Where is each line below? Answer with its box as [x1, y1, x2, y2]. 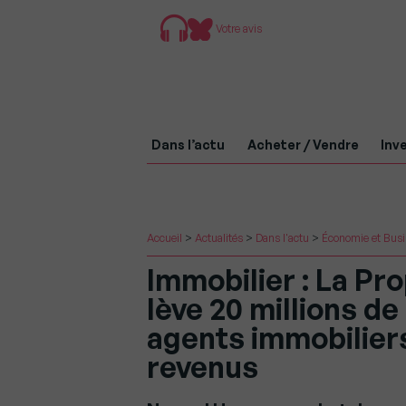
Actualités [195, 231, 243, 245]
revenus [147, 349, 258, 385]
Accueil [147, 231, 182, 245]
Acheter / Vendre [246, 136, 359, 152]
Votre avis [213, 21, 263, 35]
